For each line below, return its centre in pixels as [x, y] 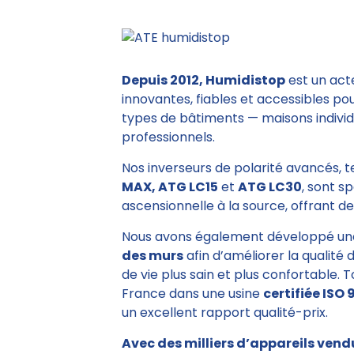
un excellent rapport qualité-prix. [225, 313]
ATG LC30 [270, 187]
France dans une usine [192, 294]
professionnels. [168, 137]
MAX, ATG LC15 [170, 187]
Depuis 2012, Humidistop [203, 81]
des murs [153, 256]
